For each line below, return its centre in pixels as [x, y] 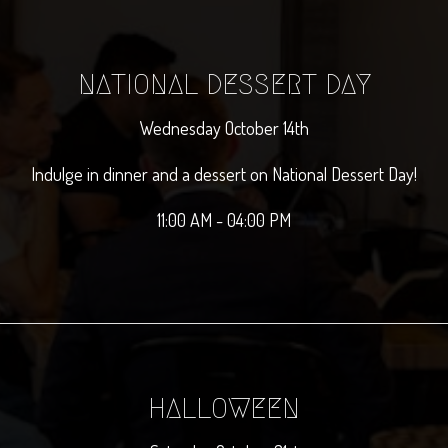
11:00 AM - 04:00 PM [224, 219]
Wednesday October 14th [224, 127]
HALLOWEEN [224, 408]
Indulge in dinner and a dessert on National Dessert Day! [224, 173]
